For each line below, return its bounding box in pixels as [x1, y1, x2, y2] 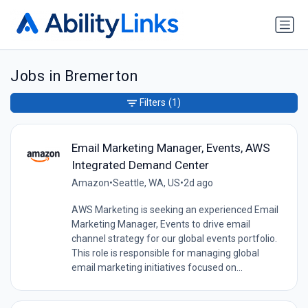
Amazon [71, 177, 109, 188]
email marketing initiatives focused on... [71, 261, 243, 273]
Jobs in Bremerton [10, 67, 138, 85]
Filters [140, 97, 166, 109]
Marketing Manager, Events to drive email [71, 218, 250, 230]
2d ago [183, 177, 213, 188]
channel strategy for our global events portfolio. [71, 232, 277, 244]
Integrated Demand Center [71, 157, 209, 172]
